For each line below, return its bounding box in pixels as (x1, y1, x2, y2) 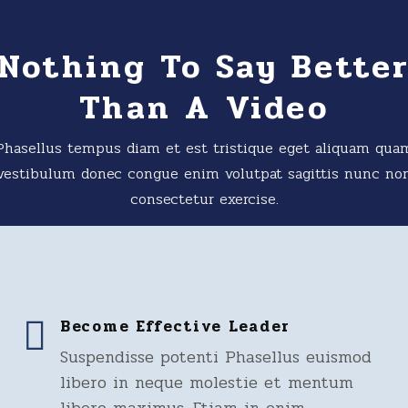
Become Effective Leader (60, 314, 291, 339)
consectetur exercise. (129, 188, 279, 210)
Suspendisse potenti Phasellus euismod (60, 344, 372, 370)
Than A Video (78, 82, 330, 133)
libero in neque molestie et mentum (60, 370, 353, 395)
